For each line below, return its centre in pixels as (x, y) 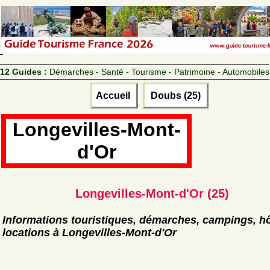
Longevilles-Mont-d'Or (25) (152, 193)
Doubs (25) (176, 95)
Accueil (114, 95)
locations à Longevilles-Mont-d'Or (89, 232)
